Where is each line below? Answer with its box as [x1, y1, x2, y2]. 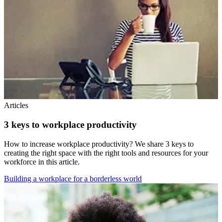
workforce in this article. [4, 157, 80, 166]
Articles [4, 101, 28, 110]
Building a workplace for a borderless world [4, 174, 142, 183]
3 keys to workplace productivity [4, 119, 137, 130]
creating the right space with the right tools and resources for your [4, 148, 208, 157]
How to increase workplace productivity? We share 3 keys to [4, 139, 194, 148]
